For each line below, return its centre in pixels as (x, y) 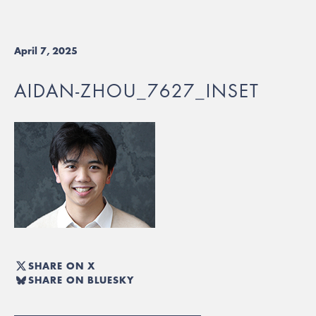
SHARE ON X (62, 266)
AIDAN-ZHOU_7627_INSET (137, 91)
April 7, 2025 (46, 51)
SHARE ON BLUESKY (81, 280)
